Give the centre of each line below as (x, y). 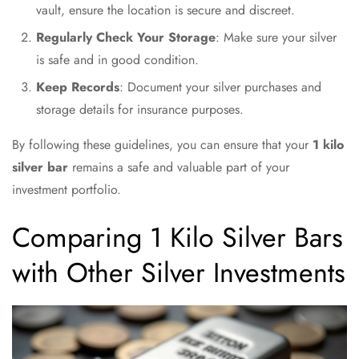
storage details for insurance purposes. (140, 109)
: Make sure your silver (276, 37)
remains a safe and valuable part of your (179, 167)
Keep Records (78, 87)
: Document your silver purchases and (220, 87)
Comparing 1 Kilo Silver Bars (177, 238)
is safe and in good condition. (117, 60)
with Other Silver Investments (179, 273)
